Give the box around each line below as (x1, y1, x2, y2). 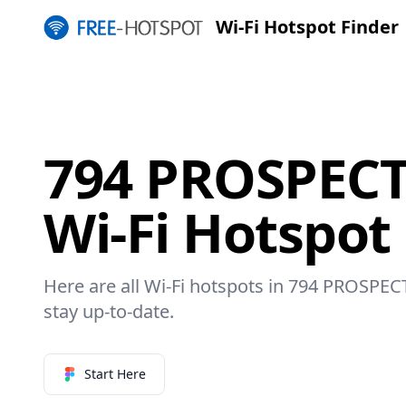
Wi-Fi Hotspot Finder (215, 14, 399, 39)
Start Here (84, 364, 146, 382)
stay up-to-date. (43, 298, 174, 324)
